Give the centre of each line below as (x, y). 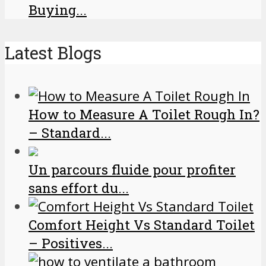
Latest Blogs (53, 53)
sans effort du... (79, 188)
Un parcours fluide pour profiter (132, 170)
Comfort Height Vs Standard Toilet (142, 225)
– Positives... (71, 243)
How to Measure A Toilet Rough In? (144, 115)
